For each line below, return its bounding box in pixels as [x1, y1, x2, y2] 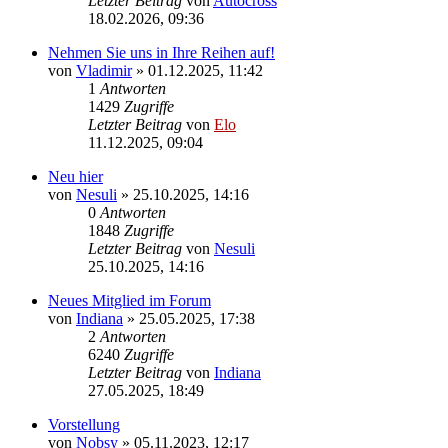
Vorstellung [48, 415, 120, 433]
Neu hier [48, 167, 103, 185]
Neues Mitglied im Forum [48, 291, 211, 309]
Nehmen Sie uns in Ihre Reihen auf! [48, 43, 275, 61]
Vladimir [76, 61, 132, 79]
